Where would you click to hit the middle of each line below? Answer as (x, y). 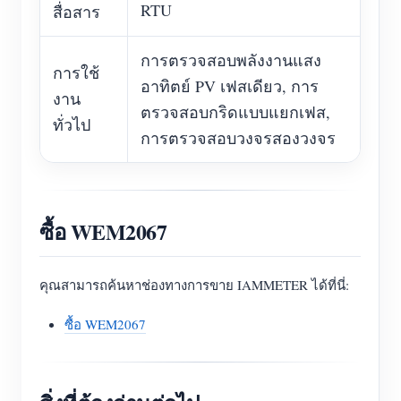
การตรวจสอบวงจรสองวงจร (238, 138)
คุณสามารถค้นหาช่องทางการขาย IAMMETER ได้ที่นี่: (194, 285)
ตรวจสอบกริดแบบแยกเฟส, (235, 112)
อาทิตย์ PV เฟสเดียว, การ (230, 86)
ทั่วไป (72, 124)
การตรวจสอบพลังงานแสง (231, 60)
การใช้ (76, 73)
